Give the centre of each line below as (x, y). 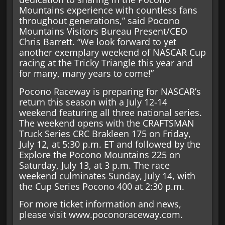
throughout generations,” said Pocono (99, 21)
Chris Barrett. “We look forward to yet (97, 42)
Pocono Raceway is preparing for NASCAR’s (110, 91)
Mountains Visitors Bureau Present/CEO (103, 31)
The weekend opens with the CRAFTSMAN (106, 123)
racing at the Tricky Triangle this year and (106, 63)
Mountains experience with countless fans (108, 10)
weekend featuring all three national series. (110, 112)
